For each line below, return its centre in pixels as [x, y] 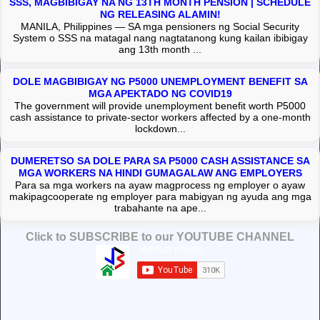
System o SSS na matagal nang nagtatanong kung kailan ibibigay [160, 37]
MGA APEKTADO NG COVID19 [160, 93]
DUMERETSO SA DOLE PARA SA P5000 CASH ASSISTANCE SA [160, 160]
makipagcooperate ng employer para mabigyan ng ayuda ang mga [160, 196]
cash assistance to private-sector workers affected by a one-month [160, 117]
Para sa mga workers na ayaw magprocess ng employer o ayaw [160, 185]
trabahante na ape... [160, 207]
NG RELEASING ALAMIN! [160, 14]
